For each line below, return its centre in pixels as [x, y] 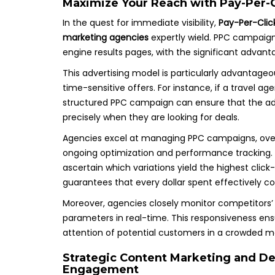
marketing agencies [106, 37]
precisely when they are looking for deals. [151, 117]
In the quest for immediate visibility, [141, 23]
